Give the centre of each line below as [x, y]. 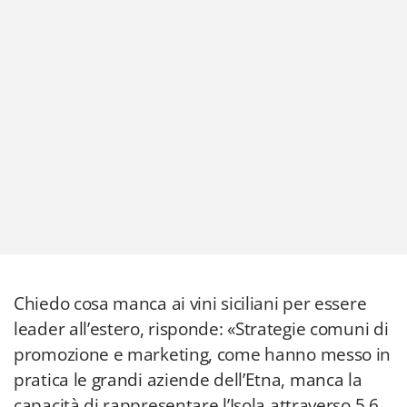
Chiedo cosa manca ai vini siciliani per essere [190, 303]
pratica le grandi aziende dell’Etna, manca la [188, 380]
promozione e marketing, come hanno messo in [203, 354]
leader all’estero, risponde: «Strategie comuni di [201, 329]
